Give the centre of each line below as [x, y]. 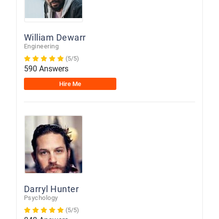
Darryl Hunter [51, 189]
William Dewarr [55, 37]
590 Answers [46, 68]
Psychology [41, 197]
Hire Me [70, 84]
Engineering [41, 46]
